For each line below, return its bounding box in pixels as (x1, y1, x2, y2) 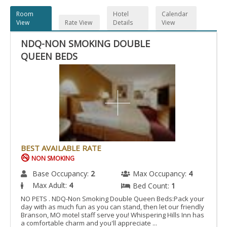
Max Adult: (32, 180, 69, 191)
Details (113, 18, 133, 27)
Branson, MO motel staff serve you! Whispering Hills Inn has (21, 210, 204, 220)
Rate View (64, 18, 92, 27)
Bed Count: (133, 181, 171, 191)
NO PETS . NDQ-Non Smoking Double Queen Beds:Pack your (21, 194, 204, 204)
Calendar (161, 10, 188, 18)
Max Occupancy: (133, 169, 188, 179)
